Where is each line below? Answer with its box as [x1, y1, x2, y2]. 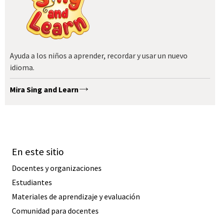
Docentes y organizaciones [12, 163, 102, 173]
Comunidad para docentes [12, 205, 99, 216]
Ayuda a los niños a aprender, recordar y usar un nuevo [10, 51, 188, 61]
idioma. [10, 62, 34, 73]
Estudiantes [12, 177, 52, 187]
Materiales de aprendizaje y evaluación [12, 191, 140, 201]
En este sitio [12, 145, 64, 158]
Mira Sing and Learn [10, 84, 79, 94]
